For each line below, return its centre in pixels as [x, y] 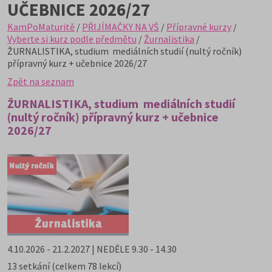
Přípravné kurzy [199, 27]
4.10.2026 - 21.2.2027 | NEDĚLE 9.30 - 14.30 [92, 249]
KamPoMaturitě [41, 27]
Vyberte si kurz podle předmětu [72, 39]
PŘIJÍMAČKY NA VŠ [121, 27]
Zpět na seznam [41, 81]
